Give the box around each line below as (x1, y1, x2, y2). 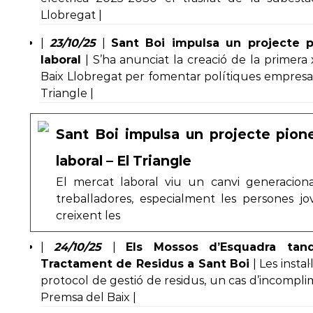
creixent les (56, 209, 120, 222)
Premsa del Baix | (41, 291, 136, 304)
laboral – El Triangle (56, 152, 191, 169)
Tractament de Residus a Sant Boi (41, 257, 250, 270)
